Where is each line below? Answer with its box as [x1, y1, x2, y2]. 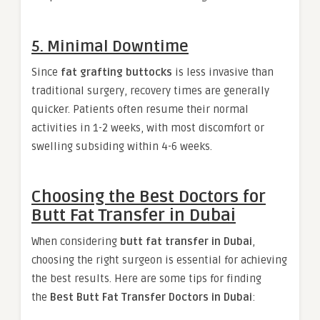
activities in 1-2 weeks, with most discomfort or [31, 121, 264, 135]
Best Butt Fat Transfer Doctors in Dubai [50, 291, 252, 304]
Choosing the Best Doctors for [31, 186, 266, 208]
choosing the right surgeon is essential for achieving [31, 254, 287, 267]
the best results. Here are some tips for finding [31, 272, 261, 286]
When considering [31, 235, 120, 249]
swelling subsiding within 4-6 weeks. [31, 140, 212, 154]
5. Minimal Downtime [31, 37, 189, 56]
